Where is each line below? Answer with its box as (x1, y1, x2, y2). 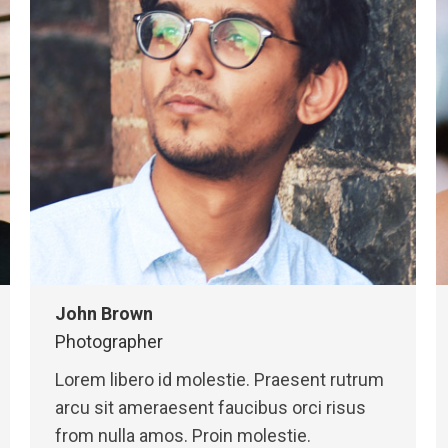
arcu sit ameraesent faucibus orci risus (55, 397, 366, 418)
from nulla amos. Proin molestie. (55, 425, 311, 446)
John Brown (55, 303, 153, 324)
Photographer (55, 331, 163, 352)
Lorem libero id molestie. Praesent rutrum (55, 369, 384, 390)
